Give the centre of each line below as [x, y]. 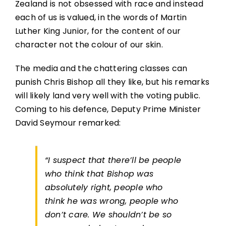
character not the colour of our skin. [89, 44]
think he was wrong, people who [111, 201]
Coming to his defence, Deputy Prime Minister [108, 109]
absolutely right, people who [104, 187]
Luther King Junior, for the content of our [98, 31]
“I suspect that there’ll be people [113, 160]
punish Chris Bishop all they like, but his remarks [112, 82]
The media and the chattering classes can [101, 68]
